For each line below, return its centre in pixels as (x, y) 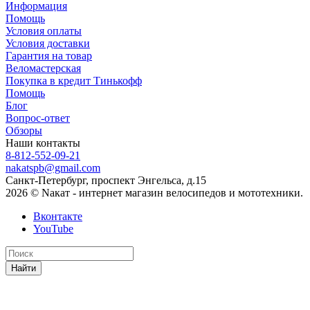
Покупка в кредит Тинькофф (74, 81)
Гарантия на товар (49, 56)
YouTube (53, 229)
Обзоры (24, 131)
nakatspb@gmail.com (53, 168)
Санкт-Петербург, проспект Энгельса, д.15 (106, 181)
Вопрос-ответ (38, 118)
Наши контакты (43, 143)
